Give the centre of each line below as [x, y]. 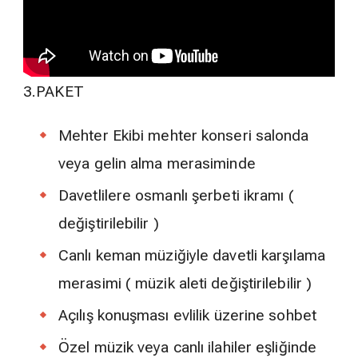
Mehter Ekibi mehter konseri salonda [184, 135]
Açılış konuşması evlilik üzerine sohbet [187, 315]
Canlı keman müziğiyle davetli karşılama [192, 255]
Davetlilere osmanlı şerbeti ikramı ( [176, 195]
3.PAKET [54, 91]
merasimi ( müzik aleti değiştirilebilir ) [185, 283]
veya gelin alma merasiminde [157, 163]
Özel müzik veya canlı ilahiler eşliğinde [188, 347]
